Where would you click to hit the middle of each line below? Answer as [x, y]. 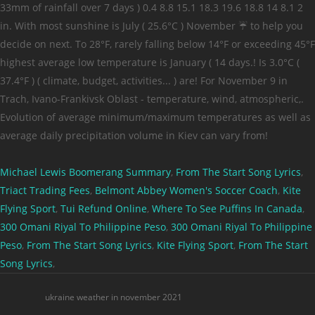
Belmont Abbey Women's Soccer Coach [186, 190]
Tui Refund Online [104, 208]
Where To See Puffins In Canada [227, 208]
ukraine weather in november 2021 [114, 297]
